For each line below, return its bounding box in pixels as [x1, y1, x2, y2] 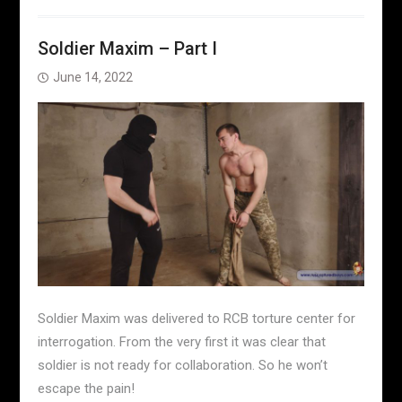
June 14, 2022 [52, 70, 133, 85]
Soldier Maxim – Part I [37, 38, 217, 60]
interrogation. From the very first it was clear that [37, 333, 326, 350]
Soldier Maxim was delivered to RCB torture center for [37, 310, 355, 327]
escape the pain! [37, 380, 135, 397]
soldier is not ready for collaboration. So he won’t [37, 356, 328, 373]
